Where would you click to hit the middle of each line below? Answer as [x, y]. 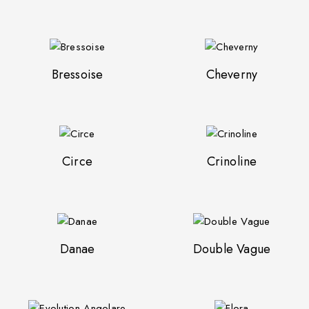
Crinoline [232, 162]
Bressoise [77, 75]
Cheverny [232, 75]
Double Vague [232, 249]
